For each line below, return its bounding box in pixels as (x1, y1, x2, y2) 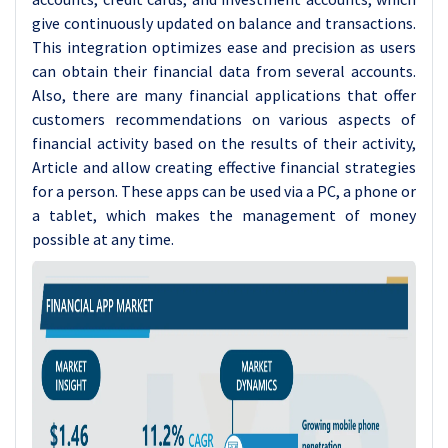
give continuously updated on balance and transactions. (32, 13, 416, 33)
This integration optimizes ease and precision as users (32, 37, 416, 57)
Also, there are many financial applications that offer (32, 85, 416, 105)
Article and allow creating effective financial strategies (32, 157, 416, 177)
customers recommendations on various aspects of (32, 109, 416, 129)
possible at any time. (32, 229, 174, 249)
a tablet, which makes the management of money (32, 205, 416, 225)
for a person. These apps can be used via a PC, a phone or (32, 181, 416, 201)
